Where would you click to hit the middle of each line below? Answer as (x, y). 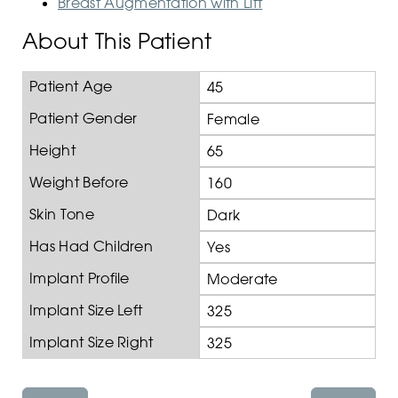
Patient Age (71, 87)
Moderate (243, 279)
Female (233, 119)
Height (52, 151)
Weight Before (79, 183)
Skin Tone (62, 215)
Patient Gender (84, 119)
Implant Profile (80, 279)
